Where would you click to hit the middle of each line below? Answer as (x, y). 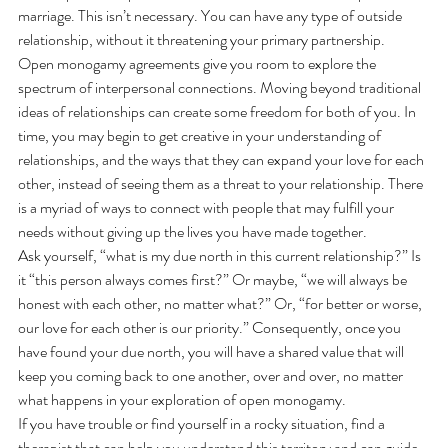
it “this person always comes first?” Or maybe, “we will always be (214, 280)
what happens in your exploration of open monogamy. (183, 400)
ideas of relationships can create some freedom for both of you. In (218, 112)
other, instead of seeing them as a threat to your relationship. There (222, 184)
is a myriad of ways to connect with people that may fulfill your (207, 208)
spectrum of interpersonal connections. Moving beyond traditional (221, 88)
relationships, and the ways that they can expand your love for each (222, 160)
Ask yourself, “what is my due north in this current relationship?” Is (221, 256)
